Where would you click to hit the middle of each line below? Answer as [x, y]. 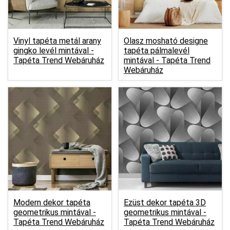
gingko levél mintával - [54, 50]
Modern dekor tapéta [52, 202]
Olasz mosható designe [166, 41]
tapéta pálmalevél [157, 50]
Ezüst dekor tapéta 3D [165, 202]
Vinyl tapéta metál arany [57, 41]
